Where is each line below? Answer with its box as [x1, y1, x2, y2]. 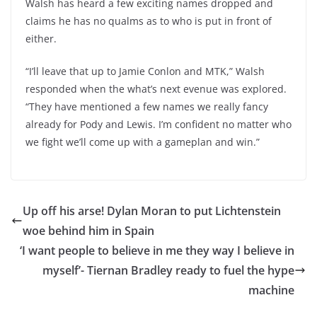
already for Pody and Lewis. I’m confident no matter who [25, 117, 292, 131]
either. [25, 32, 57, 45]
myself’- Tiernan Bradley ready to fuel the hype [42, 263, 294, 278]
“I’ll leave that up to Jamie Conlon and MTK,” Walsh [25, 64, 265, 78]
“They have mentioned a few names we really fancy [25, 100, 268, 113]
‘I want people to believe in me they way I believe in [20, 243, 294, 258]
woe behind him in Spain [23, 223, 154, 238]
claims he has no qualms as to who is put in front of [25, 14, 272, 28]
